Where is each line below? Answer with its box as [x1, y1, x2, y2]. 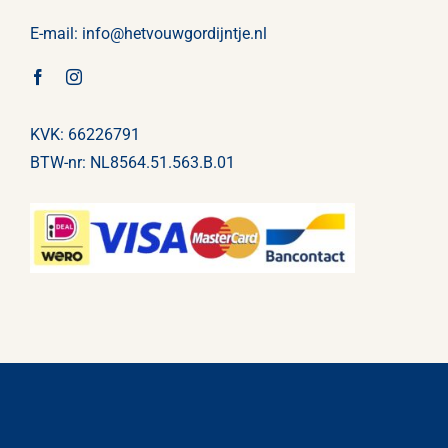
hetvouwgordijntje [123, 23, 250, 43]
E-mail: [29, 23, 82, 43]
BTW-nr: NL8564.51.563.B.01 [29, 152, 235, 172]
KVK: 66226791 [29, 124, 140, 144]
